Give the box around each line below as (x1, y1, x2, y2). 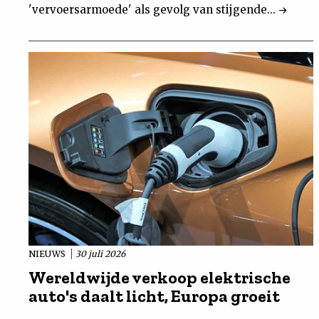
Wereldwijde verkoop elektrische (28, 267, 291, 288)
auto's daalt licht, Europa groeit (28, 286, 280, 307)
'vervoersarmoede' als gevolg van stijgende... (28, 2, 278, 16)
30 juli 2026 (75, 249, 125, 260)
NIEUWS (28, 249, 68, 260)
